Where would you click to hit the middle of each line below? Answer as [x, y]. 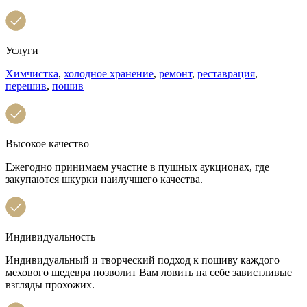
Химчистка [32, 73]
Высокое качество [47, 143]
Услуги [22, 50]
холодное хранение [109, 73]
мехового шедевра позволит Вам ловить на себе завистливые [149, 272]
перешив [26, 86]
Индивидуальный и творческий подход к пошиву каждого [143, 260]
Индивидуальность [50, 236]
